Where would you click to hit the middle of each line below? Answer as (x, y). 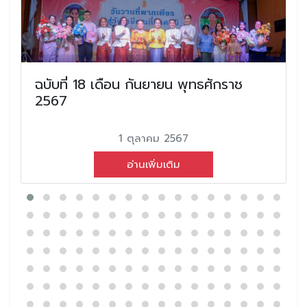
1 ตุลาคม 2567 (153, 138)
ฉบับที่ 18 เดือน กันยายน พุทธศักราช (139, 84)
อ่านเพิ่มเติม (153, 164)
